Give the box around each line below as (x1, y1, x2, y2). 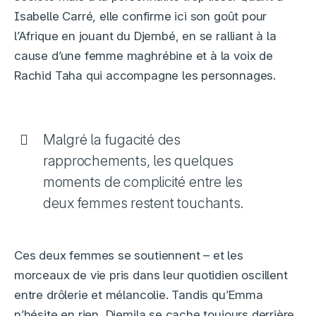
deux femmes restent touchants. (42, 194, 245, 212)
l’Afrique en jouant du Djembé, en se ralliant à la (14, 28, 276, 43)
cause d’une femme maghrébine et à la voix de (14, 48, 273, 63)
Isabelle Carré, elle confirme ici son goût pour (14, 8, 267, 23)
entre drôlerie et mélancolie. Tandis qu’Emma (14, 287, 263, 302)
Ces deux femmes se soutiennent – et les (14, 248, 243, 262)
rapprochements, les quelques (42, 152, 233, 169)
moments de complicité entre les (42, 173, 243, 190)
